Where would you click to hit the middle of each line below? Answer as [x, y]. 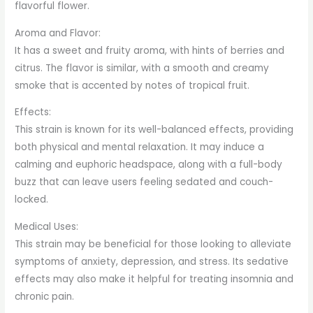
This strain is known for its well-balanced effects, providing [154, 130]
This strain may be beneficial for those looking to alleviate [153, 245]
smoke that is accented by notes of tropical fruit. [132, 85]
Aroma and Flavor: [58, 33]
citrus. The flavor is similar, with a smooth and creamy [142, 68]
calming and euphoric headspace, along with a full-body [149, 165]
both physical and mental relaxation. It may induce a [140, 147]
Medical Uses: [47, 227]
